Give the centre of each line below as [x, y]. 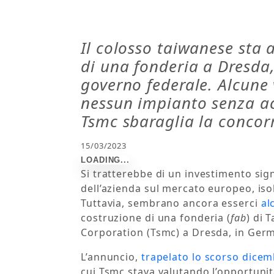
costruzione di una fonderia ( [156, 218]
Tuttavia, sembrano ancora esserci [171, 203]
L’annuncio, [111, 257]
